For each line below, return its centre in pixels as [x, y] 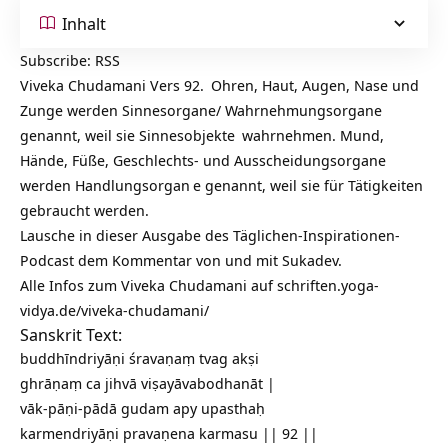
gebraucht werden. [84, 210]
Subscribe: [57, 60]
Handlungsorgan [132, 185]
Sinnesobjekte [187, 135]
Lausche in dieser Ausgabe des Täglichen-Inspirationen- [210, 235]
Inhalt [84, 23]
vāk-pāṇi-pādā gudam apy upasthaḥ [142, 408]
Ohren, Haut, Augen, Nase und [313, 85]
